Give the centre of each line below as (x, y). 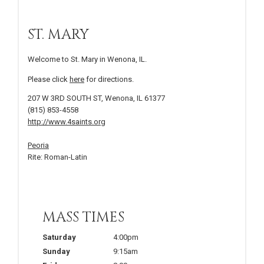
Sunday (56, 251)
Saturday (59, 237)
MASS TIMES (83, 217)
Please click (49, 79)
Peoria (38, 145)
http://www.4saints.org (67, 121)
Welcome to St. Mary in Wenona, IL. (87, 59)
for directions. (109, 79)
